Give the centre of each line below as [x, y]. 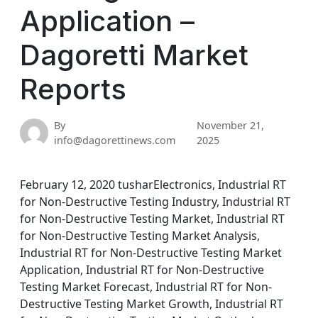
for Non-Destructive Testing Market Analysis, [140, 236]
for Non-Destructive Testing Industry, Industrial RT [155, 202]
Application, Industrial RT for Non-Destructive [142, 270]
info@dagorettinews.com [115, 140]
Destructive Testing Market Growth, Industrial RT [152, 304]
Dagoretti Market [134, 55]
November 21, [231, 125]
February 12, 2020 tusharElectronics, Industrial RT [153, 185]
